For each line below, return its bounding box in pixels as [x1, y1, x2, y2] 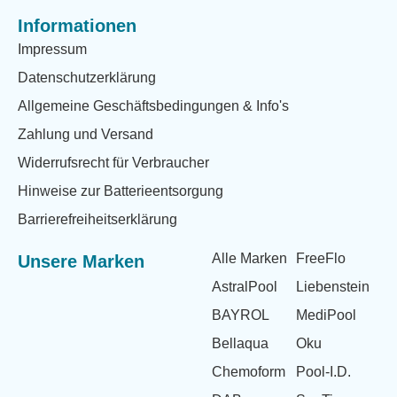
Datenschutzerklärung [18, 70, 156, 86]
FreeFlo [295, 251, 346, 267]
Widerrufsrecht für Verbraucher [18, 155, 209, 171]
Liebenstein [295, 279, 370, 295]
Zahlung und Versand [18, 127, 153, 143]
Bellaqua [212, 336, 269, 352]
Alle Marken [212, 251, 288, 267]
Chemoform [212, 364, 286, 380]
